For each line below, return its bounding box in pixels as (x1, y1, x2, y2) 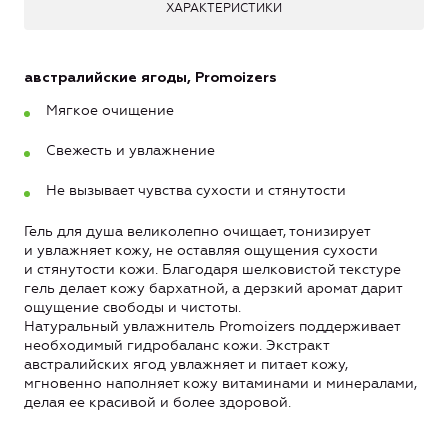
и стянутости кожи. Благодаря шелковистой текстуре (24, 261, 401, 279)
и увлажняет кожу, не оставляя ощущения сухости (24, 242, 378, 260)
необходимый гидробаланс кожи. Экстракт (24, 337, 329, 355)
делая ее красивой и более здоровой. (24, 394, 291, 412)
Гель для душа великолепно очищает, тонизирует (24, 223, 370, 241)
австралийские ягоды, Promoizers (24, 71, 277, 86)
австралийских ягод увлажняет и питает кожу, (24, 356, 348, 374)
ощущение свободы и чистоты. (24, 299, 241, 317)
